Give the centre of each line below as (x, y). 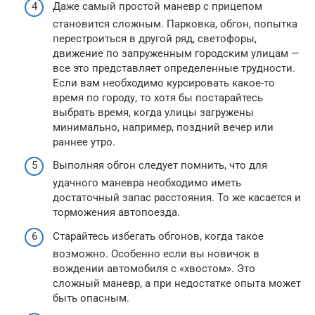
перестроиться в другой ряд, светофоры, (155, 38)
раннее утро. (84, 142)
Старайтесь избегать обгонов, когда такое (158, 236)
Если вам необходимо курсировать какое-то (164, 83)
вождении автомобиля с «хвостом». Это (154, 268)
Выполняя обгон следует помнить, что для (160, 165)
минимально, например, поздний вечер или (163, 127)
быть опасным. (91, 298)
